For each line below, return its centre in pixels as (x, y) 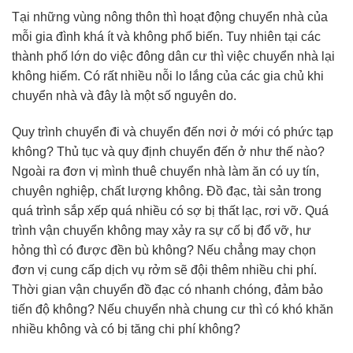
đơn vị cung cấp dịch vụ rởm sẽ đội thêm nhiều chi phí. (164, 269)
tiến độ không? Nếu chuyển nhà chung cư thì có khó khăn (173, 309)
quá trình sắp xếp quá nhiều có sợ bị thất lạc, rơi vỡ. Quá (170, 210)
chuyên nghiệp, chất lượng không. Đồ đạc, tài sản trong (167, 191)
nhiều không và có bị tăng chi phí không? (129, 329)
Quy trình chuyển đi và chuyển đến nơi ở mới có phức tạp (173, 132)
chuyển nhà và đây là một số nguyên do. (126, 95)
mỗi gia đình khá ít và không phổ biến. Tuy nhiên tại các (166, 36)
